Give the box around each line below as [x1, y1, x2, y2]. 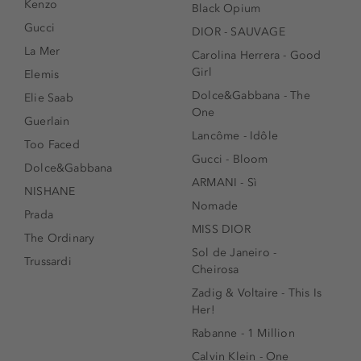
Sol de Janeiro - [192, 246, 277, 260]
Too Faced [24, 138, 80, 152]
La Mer [24, 44, 60, 59]
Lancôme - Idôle [192, 129, 278, 143]
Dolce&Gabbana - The [192, 89, 310, 103]
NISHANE [24, 185, 76, 199]
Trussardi [24, 255, 72, 269]
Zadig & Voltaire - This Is [192, 286, 322, 301]
